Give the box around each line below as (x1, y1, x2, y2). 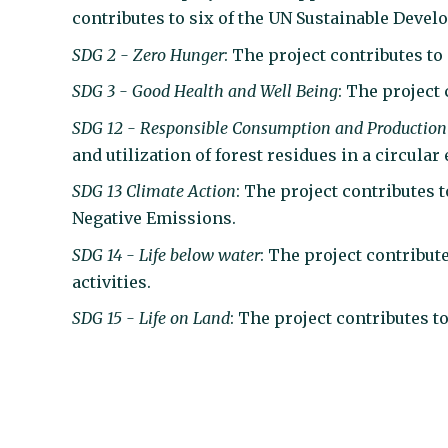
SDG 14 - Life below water (72, 244, 261, 265)
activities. (72, 271, 152, 292)
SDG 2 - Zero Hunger (72, 44, 225, 65)
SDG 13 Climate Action (72, 181, 237, 202)
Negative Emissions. (72, 208, 237, 229)
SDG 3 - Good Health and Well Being (72, 81, 339, 102)
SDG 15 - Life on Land (72, 308, 231, 329)
